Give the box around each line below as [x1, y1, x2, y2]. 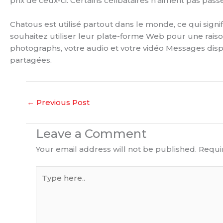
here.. [35, 179, 57, 188]
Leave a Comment [36, 126, 146, 141]
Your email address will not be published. [36, 144, 197, 154]
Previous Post [34, 97, 90, 107]
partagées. [10, 55, 52, 65]
